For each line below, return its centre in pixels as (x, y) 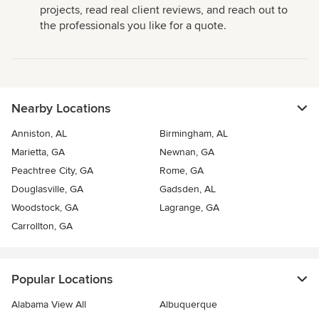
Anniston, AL (39, 133)
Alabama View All (49, 304)
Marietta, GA (38, 152)
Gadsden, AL (188, 189)
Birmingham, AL (194, 133)
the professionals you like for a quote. (133, 25)
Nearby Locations (61, 108)
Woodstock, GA (45, 207)
